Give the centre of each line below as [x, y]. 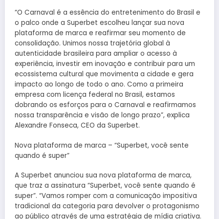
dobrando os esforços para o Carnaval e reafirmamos [105, 105]
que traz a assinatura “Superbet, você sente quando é [105, 185]
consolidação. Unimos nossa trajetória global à [92, 44]
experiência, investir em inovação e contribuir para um [105, 64]
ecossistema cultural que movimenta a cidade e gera [104, 74]
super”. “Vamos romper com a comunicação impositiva [106, 196]
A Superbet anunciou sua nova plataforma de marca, [103, 175]
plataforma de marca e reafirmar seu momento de [100, 33]
